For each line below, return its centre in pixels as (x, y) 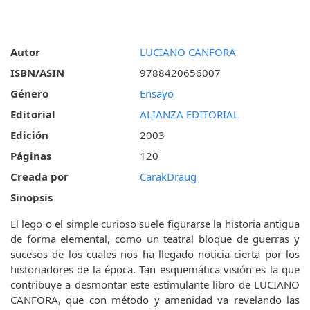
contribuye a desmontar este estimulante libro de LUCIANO (155, 285)
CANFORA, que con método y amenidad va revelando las (155, 300)
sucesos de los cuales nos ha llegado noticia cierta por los (155, 254)
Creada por (39, 177)
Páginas (31, 156)
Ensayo (156, 94)
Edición (29, 135)
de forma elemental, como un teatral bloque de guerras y (155, 239)
